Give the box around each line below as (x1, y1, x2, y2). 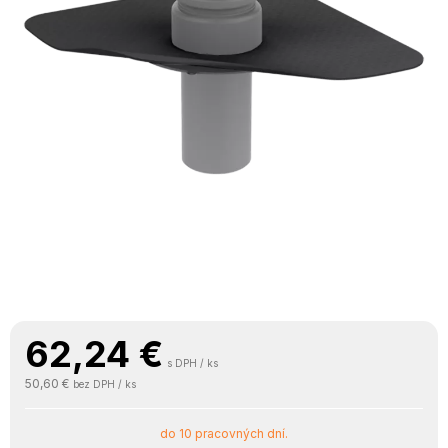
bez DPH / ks (73, 378, 136, 390)
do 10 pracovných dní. (160, 426, 288, 441)
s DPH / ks (167, 357, 218, 369)
